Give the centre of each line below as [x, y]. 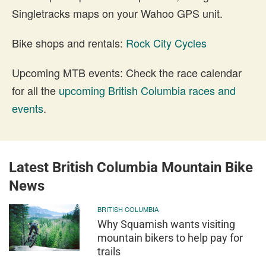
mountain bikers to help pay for [170, 237]
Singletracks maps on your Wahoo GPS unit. [117, 13]
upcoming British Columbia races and [147, 90]
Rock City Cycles [166, 42]
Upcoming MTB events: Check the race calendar [127, 72]
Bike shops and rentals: [69, 42]
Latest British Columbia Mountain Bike [131, 167]
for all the [35, 90]
